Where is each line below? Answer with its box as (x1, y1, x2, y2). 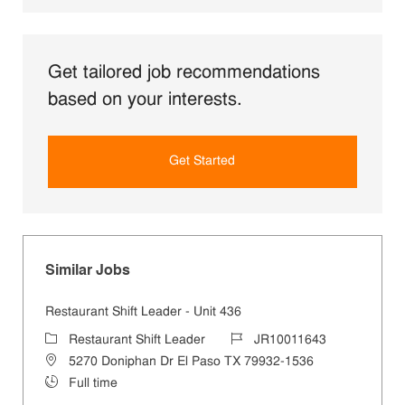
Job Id (229, 333, 265, 347)
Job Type (43, 376, 97, 391)
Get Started (169, 155, 236, 169)
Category (43, 333, 97, 347)
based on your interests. (47, 91, 242, 110)
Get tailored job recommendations (47, 64, 320, 83)
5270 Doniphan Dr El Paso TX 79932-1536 (68, 355, 314, 370)
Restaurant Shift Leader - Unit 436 (44, 306, 241, 320)
